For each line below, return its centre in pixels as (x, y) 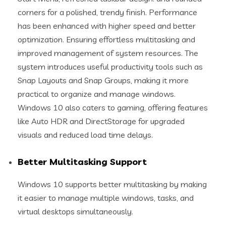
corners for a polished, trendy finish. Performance (107, 12)
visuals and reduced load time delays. (85, 135)
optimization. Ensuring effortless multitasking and (106, 39)
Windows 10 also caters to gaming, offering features (113, 107)
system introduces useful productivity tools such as (110, 67)
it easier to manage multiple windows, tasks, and (106, 198)
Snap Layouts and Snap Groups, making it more (103, 80)
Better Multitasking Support (82, 162)
